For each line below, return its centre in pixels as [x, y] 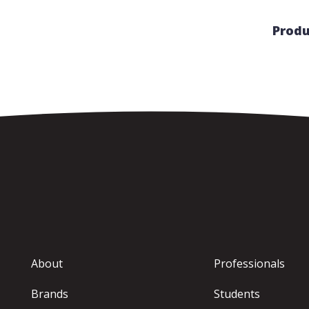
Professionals [249, 263]
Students [237, 294]
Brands [50, 294]
